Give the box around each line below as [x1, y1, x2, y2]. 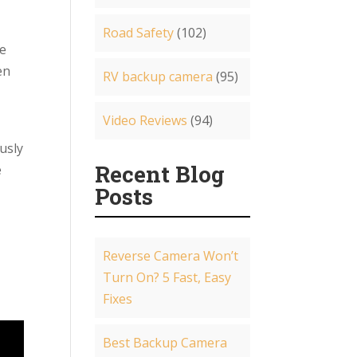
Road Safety [103, 24, 175, 41]
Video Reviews [103, 112, 188, 129]
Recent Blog [95, 159, 226, 189]
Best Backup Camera [103, 334, 228, 351]
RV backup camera [103, 68, 214, 85]
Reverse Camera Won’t [103, 247, 239, 265]
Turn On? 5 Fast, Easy [103, 269, 232, 286]
